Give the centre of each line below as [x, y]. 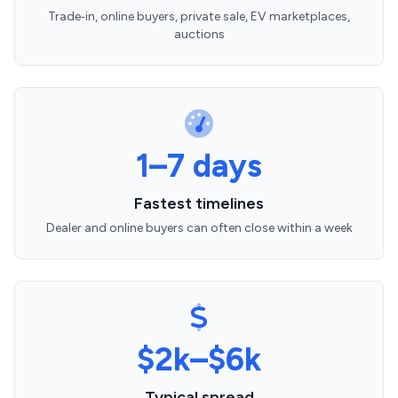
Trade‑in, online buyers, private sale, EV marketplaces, [199, 16]
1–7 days [199, 166]
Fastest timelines [199, 203]
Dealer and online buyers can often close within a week [199, 228]
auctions [199, 34]
